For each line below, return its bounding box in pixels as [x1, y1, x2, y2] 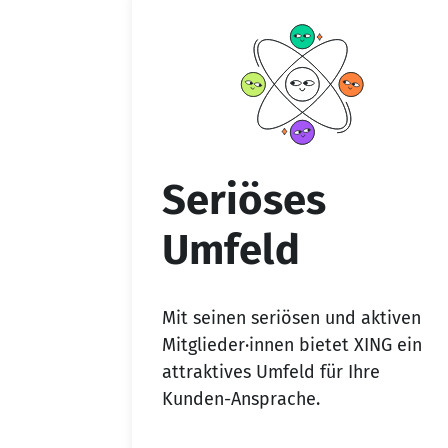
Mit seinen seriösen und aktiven [162, 306, 421, 329]
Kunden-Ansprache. [162, 387, 320, 410]
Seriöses [162, 175, 326, 226]
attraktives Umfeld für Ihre [162, 360, 380, 383]
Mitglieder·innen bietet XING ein [162, 333, 422, 356]
